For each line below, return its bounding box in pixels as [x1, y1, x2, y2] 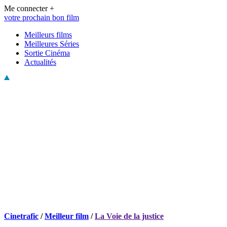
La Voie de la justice [95, 212, 164, 220]
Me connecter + [4, 4, 54, 13]
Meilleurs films [24, 30, 72, 39]
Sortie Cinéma [24, 49, 70, 57]
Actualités [24, 58, 56, 66]
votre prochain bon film [4, 13, 79, 22]
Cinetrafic [4, 212, 39, 220]
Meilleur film [45, 212, 89, 220]
